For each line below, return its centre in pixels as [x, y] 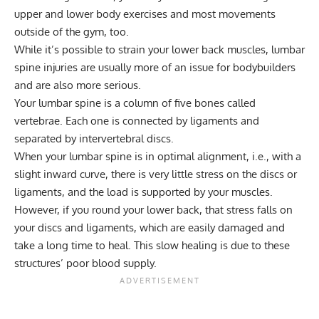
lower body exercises [117, 14]
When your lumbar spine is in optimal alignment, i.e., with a [158, 157]
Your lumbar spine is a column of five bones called [135, 103]
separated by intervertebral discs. [94, 139]
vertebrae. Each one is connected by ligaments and [137, 121]
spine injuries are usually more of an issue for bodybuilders [155, 68]
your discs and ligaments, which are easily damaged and [150, 228]
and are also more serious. [78, 85]
